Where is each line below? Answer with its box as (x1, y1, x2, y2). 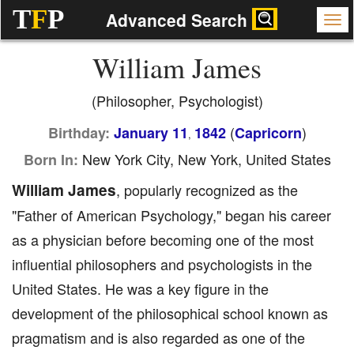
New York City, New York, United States (77, 149, 331, 169)
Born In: (23, 149, 78, 170)
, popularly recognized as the (116, 179, 298, 200)
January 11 (113, 122, 188, 143)
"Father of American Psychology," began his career (12, 205, 331, 225)
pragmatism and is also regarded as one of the (12, 327, 305, 348)
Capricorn (234, 122, 302, 143)
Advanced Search (106, 8, 253, 32)
